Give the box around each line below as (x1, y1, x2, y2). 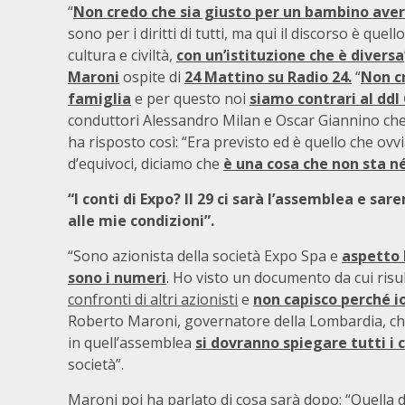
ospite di (119, 67, 184, 87)
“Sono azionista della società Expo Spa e (68, 246, 342, 266)
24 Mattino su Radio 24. (184, 67, 352, 87)
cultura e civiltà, (68, 45, 176, 65)
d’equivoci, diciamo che (68, 154, 223, 174)
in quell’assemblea (68, 333, 195, 353)
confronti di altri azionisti (68, 289, 238, 309)
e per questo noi (131, 89, 250, 108)
